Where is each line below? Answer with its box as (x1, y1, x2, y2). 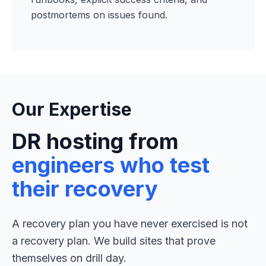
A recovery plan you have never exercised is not (12, 217, 248, 230)
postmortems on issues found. (31, 9, 167, 21)
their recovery (12, 176, 158, 202)
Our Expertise (12, 99, 132, 120)
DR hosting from (12, 128, 179, 154)
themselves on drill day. (12, 252, 126, 264)
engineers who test (12, 152, 210, 178)
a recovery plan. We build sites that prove (12, 235, 216, 247)
